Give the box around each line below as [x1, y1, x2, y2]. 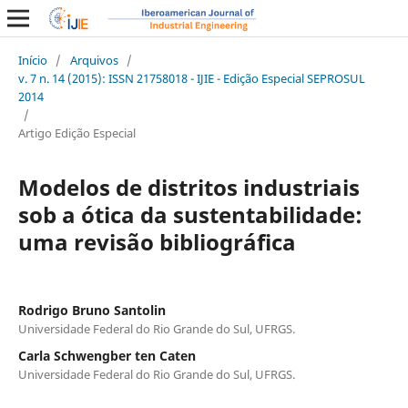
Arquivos [69, 51, 118, 68]
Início [17, 51, 47, 68]
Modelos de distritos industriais [17, 171, 360, 202]
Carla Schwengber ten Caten [17, 346, 196, 364]
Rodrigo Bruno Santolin [17, 301, 166, 319]
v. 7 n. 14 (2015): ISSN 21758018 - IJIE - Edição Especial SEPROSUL [17, 69, 365, 87]
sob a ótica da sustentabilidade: [17, 199, 362, 229]
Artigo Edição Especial [17, 124, 136, 141]
